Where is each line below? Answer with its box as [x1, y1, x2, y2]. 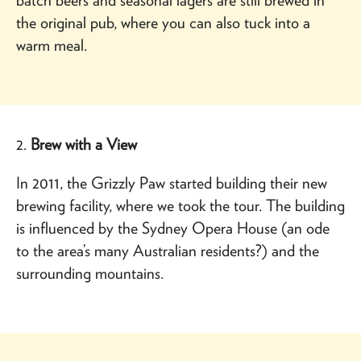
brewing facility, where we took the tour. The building [16, 195, 345, 215]
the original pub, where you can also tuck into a [16, 12, 310, 32]
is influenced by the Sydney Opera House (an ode [16, 218, 330, 238]
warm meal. [16, 35, 87, 55]
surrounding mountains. [16, 263, 164, 283]
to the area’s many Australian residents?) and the [16, 240, 319, 260]
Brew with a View [27, 134, 137, 154]
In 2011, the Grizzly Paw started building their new [16, 172, 327, 193]
